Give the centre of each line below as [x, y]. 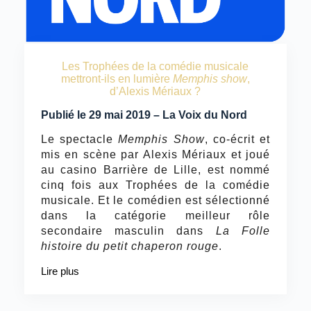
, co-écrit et [237, 139]
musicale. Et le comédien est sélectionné [155, 200]
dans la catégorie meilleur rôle [155, 215]
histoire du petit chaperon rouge [129, 246]
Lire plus [60, 271]
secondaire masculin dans [128, 230]
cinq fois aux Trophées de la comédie [155, 185]
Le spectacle [79, 139]
